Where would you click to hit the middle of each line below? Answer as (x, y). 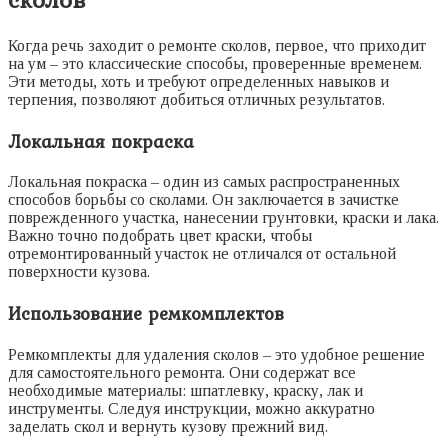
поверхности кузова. (79, 272)
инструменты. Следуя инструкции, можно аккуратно (191, 408)
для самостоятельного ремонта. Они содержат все (182, 372)
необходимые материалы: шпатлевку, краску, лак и (185, 390)
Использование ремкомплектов (146, 313)
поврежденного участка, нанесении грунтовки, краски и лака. (223, 218)
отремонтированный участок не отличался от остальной (202, 254)
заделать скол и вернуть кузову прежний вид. (168, 426)
